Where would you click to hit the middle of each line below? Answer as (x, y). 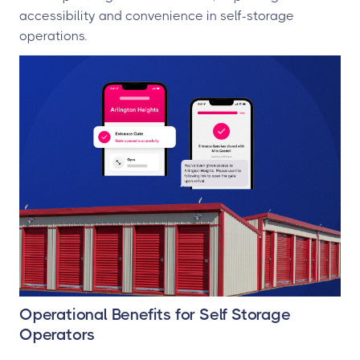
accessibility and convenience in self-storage (157, 16)
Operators (57, 335)
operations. (53, 36)
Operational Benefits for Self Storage (155, 315)
